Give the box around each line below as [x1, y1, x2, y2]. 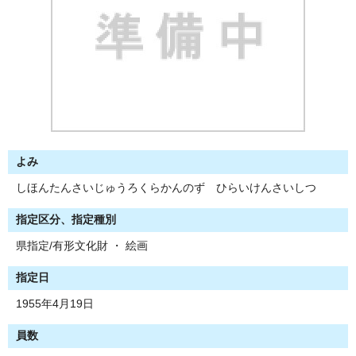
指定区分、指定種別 [16, 214, 116, 226]
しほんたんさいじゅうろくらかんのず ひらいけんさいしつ [16, 182, 316, 195]
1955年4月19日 [16, 298, 94, 311]
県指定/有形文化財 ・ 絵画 [16, 240, 148, 253]
